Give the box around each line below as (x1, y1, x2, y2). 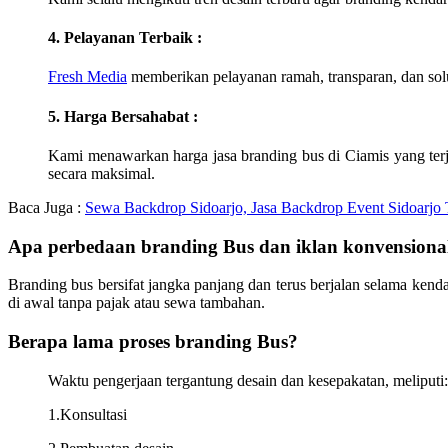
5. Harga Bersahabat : (48, 107, 198, 125)
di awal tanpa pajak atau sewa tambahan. (8, 294, 265, 312)
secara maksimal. (48, 164, 155, 182)
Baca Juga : (8, 198, 81, 216)
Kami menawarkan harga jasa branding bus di (48, 146, 346, 164)
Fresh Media (48, 68, 127, 86)
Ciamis (345, 146, 394, 164)
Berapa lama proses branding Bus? (8, 330, 298, 352)
